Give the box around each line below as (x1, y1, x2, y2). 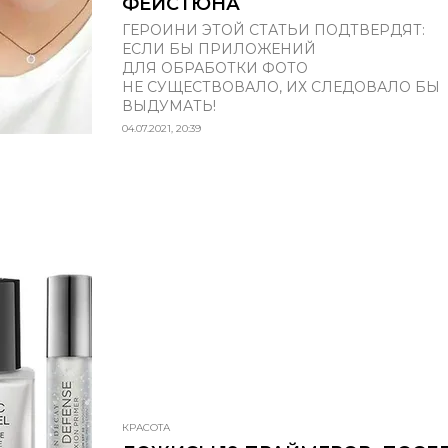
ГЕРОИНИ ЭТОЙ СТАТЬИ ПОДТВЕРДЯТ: (122, 20, 425, 39)
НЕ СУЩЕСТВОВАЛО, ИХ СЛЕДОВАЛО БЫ (122, 77, 440, 96)
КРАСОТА (122, 420, 170, 434)
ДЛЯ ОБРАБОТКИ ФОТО (122, 58, 308, 77)
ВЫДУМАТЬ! (122, 96, 216, 115)
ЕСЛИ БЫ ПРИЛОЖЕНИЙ (122, 39, 316, 58)
